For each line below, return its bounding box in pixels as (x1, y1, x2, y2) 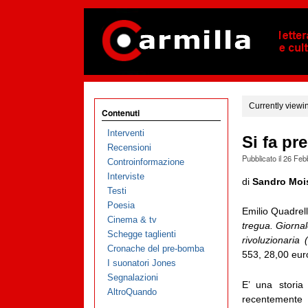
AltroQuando (107, 287, 157, 298)
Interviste (107, 171, 144, 182)
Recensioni (107, 142, 151, 153)
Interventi (107, 128, 144, 139)
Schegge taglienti (107, 229, 176, 240)
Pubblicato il (241, 153, 283, 164)
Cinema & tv (107, 214, 157, 225)
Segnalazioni (107, 272, 158, 283)
